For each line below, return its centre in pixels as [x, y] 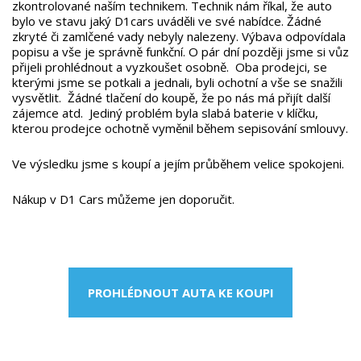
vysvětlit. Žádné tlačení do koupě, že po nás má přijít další [171, 98]
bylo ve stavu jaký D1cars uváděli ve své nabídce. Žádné [167, 21]
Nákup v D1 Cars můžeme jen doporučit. [123, 199]
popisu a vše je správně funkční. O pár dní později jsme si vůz [180, 52]
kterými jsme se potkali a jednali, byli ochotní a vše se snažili [177, 82]
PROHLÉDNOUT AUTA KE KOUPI [180, 292]
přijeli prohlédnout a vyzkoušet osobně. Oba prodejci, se [170, 67]
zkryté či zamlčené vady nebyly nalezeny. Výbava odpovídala [179, 36]
